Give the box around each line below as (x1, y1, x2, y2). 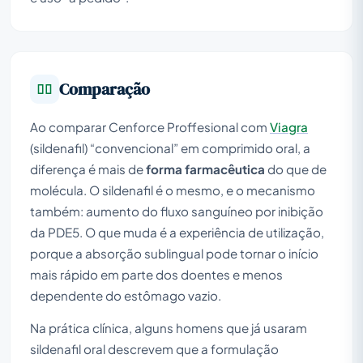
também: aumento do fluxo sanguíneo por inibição (30, 203, 323, 219)
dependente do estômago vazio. (30, 287, 221, 303)
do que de (265, 160, 327, 177)
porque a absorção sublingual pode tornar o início (30, 245, 318, 261)
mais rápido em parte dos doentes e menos (30, 266, 283, 282)
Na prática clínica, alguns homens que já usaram (30, 319, 307, 335)
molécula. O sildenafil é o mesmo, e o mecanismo (30, 181, 315, 198)
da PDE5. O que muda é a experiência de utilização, (30, 224, 324, 240)
